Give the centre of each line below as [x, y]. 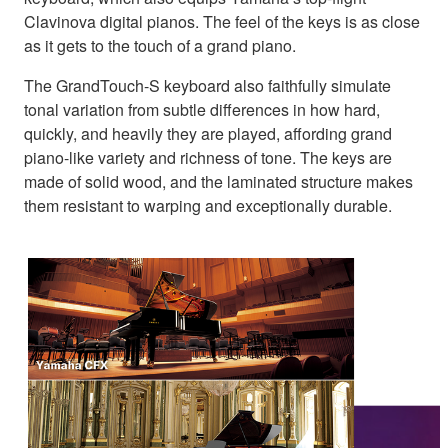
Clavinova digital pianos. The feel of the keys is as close [222, 22]
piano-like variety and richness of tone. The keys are [208, 158]
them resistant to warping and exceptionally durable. [208, 206]
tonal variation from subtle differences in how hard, [202, 110]
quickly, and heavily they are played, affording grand [208, 134]
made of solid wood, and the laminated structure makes [218, 182]
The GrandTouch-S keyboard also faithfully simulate [207, 86]
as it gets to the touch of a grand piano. [160, 46]
